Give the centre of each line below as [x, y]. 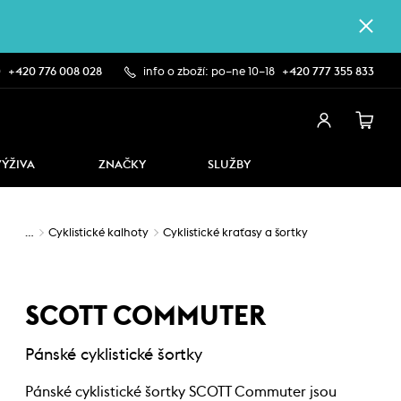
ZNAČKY [122, 165]
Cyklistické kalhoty [98, 233]
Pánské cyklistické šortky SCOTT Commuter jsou [181, 392]
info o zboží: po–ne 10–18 [209, 72]
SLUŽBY [229, 165]
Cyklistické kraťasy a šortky [235, 233]
